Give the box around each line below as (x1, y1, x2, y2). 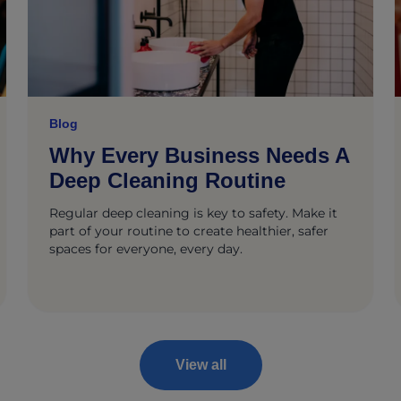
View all (175, 357, 226, 372)
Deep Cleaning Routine (49, 168, 286, 192)
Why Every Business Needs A (49, 143, 350, 167)
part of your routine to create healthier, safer (49, 223, 329, 239)
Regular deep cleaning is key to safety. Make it (49, 205, 338, 221)
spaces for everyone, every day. (49, 241, 243, 257)
